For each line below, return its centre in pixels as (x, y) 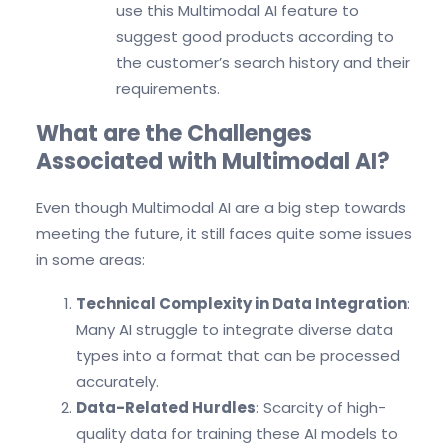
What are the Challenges (174, 134)
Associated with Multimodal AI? (213, 162)
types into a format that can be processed (238, 355)
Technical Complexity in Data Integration (241, 303)
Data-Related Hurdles (166, 407)
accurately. (117, 381)
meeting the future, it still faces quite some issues (224, 233)
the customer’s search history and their (263, 63)
